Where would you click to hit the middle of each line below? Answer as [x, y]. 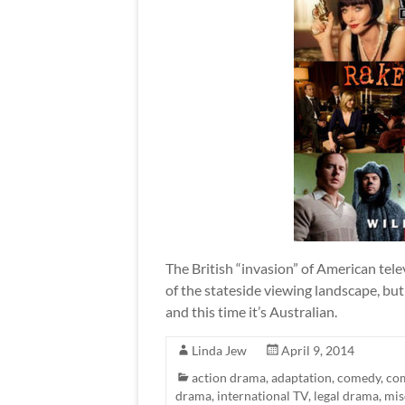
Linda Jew [219, 351]
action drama [229, 378]
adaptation [301, 378]
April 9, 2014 [318, 351]
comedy [359, 378]
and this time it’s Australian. [251, 312]
